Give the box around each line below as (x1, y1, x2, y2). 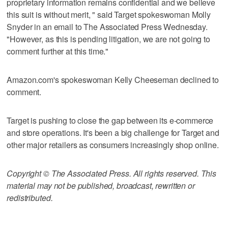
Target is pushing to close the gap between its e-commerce (7, 114, 214, 126)
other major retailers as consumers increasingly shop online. (7, 138, 219, 151)
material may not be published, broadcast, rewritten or (7, 179, 195, 191)
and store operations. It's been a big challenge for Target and (7, 126, 219, 138)
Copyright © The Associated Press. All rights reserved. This (7, 167, 217, 179)
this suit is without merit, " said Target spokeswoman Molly (7, 8, 211, 20)
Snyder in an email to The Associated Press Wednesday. (7, 20, 208, 33)
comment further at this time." (7, 45, 109, 57)
